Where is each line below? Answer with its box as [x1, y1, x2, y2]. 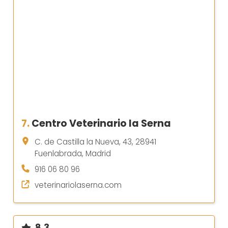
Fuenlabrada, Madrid [35, 148, 111, 159]
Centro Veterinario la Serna [32, 117, 171, 131]
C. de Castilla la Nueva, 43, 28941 [35, 136, 156, 148]
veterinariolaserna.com [35, 180, 122, 191]
